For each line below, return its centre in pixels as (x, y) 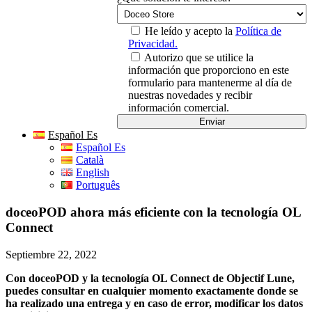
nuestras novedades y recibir (190, 95)
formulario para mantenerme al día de (210, 83)
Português (97, 185)
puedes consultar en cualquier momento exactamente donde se (152, 290)
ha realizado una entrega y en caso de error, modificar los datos (154, 303)
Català (89, 160)
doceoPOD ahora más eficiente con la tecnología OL (153, 212)
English (92, 173)
